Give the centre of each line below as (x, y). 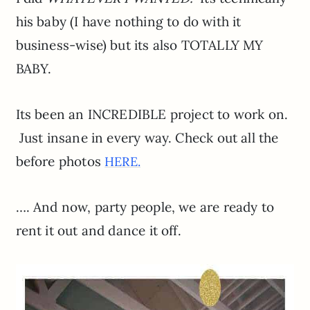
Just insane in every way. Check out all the (147, 138)
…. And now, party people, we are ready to (145, 207)
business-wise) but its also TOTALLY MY (139, 45)
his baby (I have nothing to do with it (128, 22)
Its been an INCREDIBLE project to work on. (152, 115)
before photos (60, 162)
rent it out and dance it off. (98, 231)
